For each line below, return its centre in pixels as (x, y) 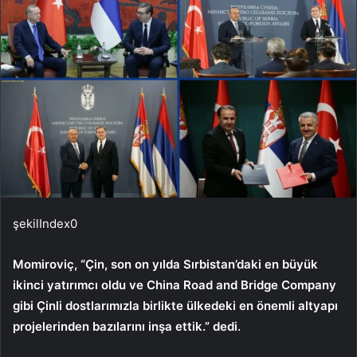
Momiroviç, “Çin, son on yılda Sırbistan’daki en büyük (165, 264)
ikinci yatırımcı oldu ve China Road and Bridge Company (175, 284)
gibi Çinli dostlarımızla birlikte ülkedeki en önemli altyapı (175, 305)
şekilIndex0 (45, 223)
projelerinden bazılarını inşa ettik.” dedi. (127, 326)
